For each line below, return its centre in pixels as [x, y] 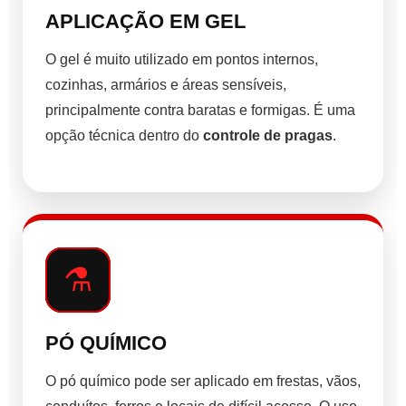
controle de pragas [268, 136]
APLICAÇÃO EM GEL [145, 22]
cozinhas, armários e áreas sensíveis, [166, 85]
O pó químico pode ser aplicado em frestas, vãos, [203, 382]
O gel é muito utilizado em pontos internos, [182, 60]
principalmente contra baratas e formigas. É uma [200, 111]
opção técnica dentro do [124, 136]
